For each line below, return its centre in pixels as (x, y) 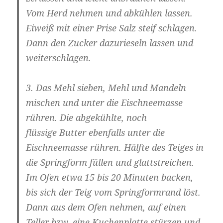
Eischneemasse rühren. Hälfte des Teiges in (115, 148)
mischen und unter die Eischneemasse (105, 103)
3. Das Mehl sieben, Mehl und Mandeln (106, 88)
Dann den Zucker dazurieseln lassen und (110, 43)
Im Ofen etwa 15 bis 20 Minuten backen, (110, 177)
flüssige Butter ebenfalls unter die (96, 133)
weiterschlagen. (59, 58)
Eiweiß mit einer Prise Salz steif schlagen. (112, 28)
